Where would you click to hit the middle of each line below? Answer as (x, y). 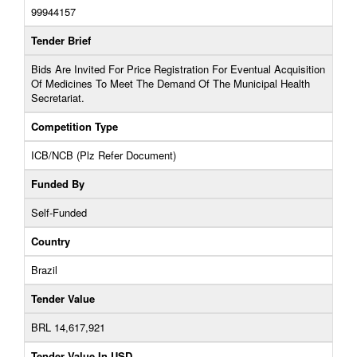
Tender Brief (61, 40)
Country (51, 241)
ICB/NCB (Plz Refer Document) (104, 155)
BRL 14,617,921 (68, 327)
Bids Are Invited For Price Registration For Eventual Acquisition (178, 69)
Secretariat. (58, 98)
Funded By (58, 184)
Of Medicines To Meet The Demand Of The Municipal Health (171, 83)
